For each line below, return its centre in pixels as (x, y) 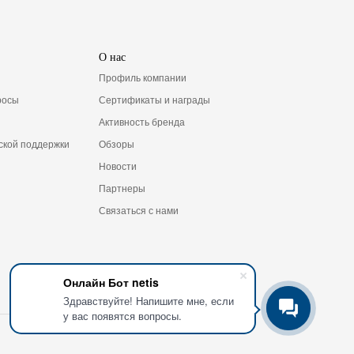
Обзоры (116, 144)
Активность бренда (141, 122)
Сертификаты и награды (154, 100)
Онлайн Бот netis (111, 282)
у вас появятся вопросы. (122, 316)
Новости (117, 166)
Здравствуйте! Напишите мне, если (149, 301)
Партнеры (122, 188)
